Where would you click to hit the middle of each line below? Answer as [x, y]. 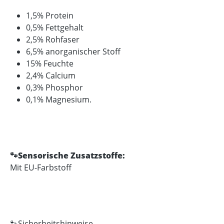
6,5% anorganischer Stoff [73, 51]
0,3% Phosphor [54, 87]
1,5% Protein [50, 15]
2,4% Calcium [51, 75]
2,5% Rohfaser [53, 39]
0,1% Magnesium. [59, 99]
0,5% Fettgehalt [55, 27]
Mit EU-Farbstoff [41, 167]
